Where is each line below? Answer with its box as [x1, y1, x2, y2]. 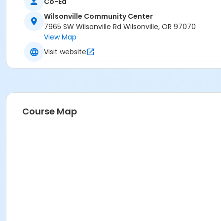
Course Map [22, 105, 77, 118]
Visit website [44, 46, 86, 57]
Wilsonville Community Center [44, 11, 153, 22]
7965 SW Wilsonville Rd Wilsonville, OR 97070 [44, 22, 196, 32]
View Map [44, 32, 76, 42]
